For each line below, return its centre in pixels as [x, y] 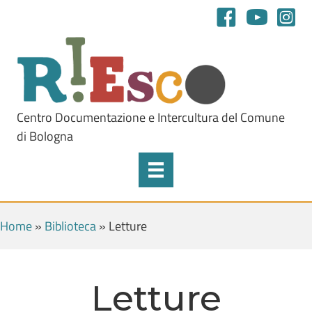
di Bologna [45, 136]
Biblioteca [70, 226]
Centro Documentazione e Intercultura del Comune [151, 117]
